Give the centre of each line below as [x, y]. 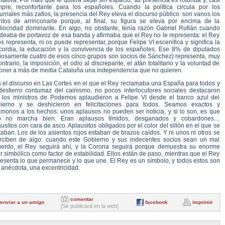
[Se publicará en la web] [89, 206]
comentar [82, 199]
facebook [156, 202]
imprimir [202, 202]
